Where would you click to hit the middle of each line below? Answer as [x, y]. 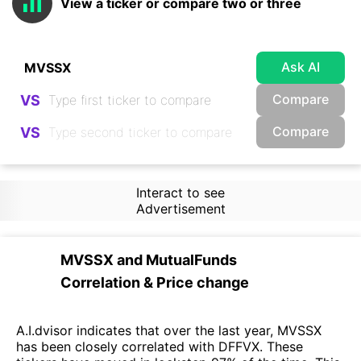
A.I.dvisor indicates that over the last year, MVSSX [169, 330]
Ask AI [301, 66]
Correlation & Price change [155, 282]
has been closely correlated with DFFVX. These [160, 346]
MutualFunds [191, 260]
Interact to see [180, 193]
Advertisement [180, 209]
